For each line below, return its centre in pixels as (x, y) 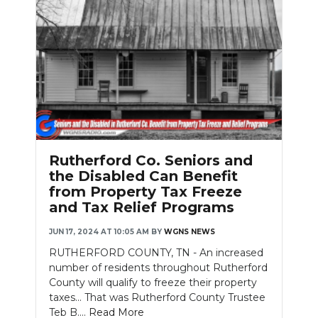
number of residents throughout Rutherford (158, 268)
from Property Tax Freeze (146, 192)
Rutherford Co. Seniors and (151, 161)
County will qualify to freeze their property (153, 283)
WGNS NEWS (190, 232)
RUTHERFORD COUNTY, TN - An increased (156, 253)
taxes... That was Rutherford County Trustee (157, 298)
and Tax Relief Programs (142, 208)
